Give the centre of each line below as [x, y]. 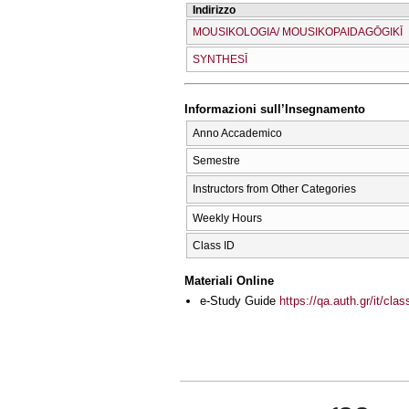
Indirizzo [214, 10]
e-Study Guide [240, 301]
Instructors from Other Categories [274, 189]
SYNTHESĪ [220, 59]
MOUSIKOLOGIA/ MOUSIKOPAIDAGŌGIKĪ [298, 31]
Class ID [214, 245]
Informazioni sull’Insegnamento [275, 110]
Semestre [216, 160]
